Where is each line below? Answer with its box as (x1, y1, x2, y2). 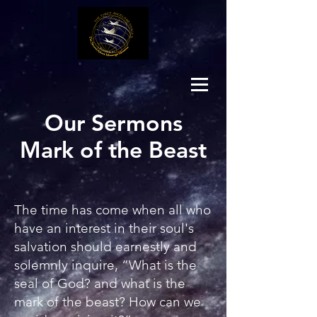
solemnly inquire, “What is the (14, 257, 197, 273)
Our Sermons (44, 108, 183, 137)
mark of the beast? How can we (14, 294, 201, 310)
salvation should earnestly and (14, 238, 197, 255)
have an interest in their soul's (14, 220, 194, 236)
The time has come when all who (14, 202, 211, 218)
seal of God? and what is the (14, 275, 185, 292)
